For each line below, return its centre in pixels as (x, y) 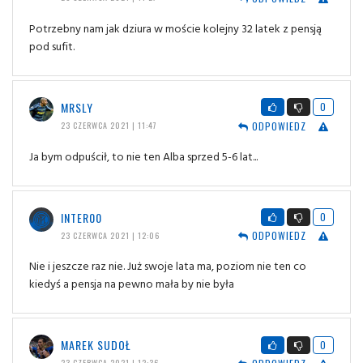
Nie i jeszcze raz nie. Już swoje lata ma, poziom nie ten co (168, 266)
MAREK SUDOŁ (96, 345)
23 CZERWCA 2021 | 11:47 (109, 125)
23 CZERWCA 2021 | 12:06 (110, 235)
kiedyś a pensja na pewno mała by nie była (132, 284)
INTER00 (81, 217)
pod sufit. (52, 45)
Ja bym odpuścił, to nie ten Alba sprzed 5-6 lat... (143, 156)
